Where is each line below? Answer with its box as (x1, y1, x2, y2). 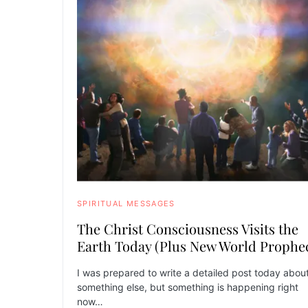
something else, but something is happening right (77, 280, 298, 293)
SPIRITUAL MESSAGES (77, 198, 175, 208)
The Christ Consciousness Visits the (77, 219, 298, 238)
